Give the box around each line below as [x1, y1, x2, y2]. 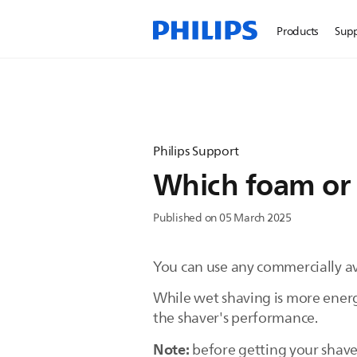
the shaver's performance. [153, 307, 321, 329]
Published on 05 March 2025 [153, 209, 292, 227]
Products [277, 22, 320, 41]
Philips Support [153, 141, 239, 162]
